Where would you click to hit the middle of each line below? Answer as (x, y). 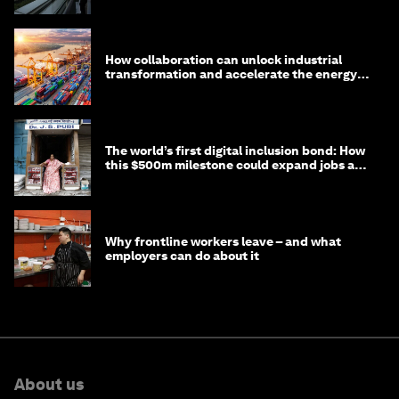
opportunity (141, 179)
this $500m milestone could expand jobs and (238, 165)
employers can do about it (182, 256)
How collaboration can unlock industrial (224, 60)
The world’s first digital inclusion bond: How (235, 151)
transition (135, 89)
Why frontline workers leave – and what (223, 242)
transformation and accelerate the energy (231, 74)
